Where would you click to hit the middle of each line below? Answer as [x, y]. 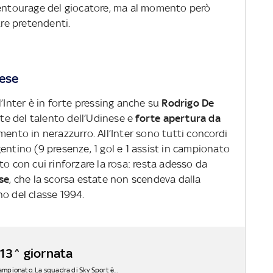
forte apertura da [178, 118]
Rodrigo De [188, 103]
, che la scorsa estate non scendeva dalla [105, 179]
